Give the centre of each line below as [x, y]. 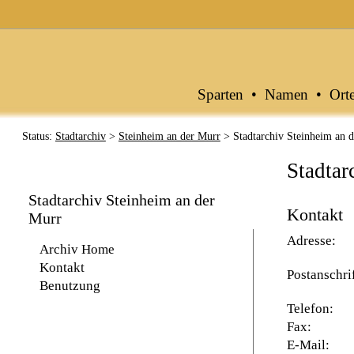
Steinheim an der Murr [169, 136]
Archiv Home [77, 249]
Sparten [221, 95]
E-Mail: [308, 345]
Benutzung [70, 286]
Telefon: [310, 309]
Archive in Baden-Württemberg [95, 14]
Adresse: [311, 241]
